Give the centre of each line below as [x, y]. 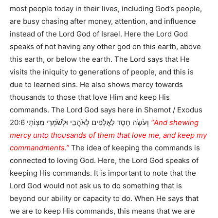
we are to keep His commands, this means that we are [102, 211]
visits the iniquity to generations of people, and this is [102, 72]
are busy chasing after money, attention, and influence [103, 21]
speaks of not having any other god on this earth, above [105, 47]
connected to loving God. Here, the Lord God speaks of [104, 161]
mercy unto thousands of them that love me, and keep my [108, 135]
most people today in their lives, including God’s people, [106, 9]
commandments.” [39, 148]
